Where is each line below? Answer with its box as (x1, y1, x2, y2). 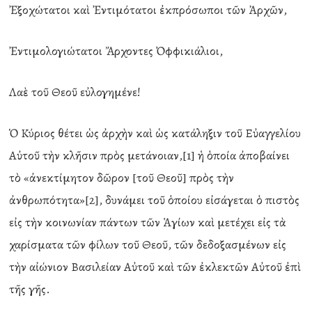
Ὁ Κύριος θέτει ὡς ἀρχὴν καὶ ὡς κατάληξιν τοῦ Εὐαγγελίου (9, 125, 302, 141)
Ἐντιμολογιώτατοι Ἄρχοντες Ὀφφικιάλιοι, (9, 42, 224, 59)
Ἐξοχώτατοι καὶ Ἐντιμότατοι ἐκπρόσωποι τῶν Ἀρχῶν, (9, 1, 288, 18)
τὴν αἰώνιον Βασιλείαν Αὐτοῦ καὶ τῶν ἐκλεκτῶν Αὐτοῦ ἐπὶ (9, 258, 302, 275)
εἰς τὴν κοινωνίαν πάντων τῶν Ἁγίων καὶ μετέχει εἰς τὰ (9, 214, 287, 231)
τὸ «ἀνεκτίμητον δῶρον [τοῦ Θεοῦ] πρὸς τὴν (9, 169, 235, 186)
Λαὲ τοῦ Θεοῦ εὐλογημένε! (9, 84, 141, 100)
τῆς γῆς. (9, 281, 51, 297)
